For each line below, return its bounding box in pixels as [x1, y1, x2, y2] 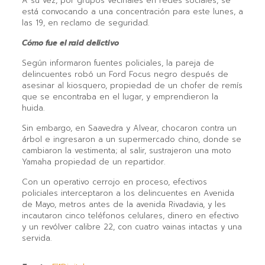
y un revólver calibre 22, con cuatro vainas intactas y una [21, 221, 242, 232]
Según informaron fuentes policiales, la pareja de [21, 57, 214, 69]
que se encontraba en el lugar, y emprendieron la [21, 91, 218, 102]
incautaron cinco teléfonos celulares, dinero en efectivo [21, 209, 239, 221]
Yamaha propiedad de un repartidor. [21, 156, 165, 167]
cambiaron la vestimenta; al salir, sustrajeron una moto [21, 144, 231, 156]
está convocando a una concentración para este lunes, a [21, 5, 243, 17]
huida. [21, 102, 44, 114]
